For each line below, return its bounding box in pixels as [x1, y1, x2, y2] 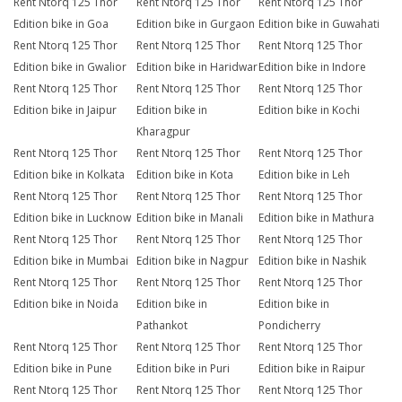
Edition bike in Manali [135, 210, 243, 226]
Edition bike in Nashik [258, 253, 367, 269]
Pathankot [135, 318, 188, 334]
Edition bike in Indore [258, 59, 367, 75]
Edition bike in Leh [258, 167, 351, 183]
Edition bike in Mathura [258, 210, 375, 226]
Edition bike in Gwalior [13, 59, 127, 75]
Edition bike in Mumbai [13, 253, 128, 269]
